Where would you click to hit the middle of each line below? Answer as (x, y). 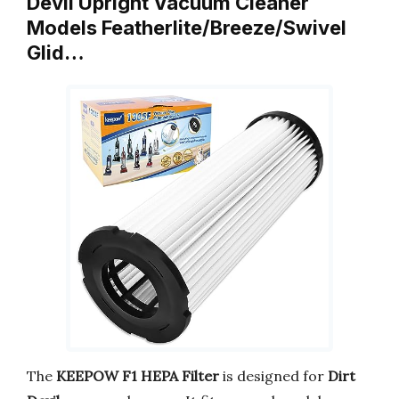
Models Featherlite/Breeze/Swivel (187, 28)
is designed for (273, 375)
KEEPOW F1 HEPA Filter (138, 375)
